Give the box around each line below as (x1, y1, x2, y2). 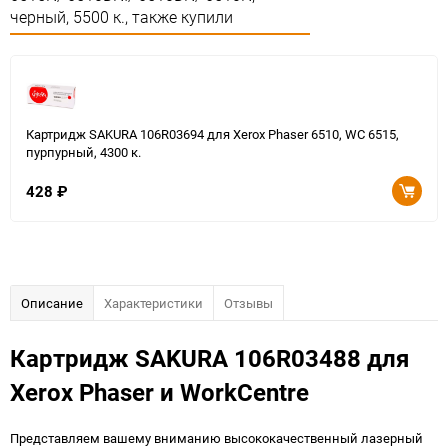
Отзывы (224, 294, 273, 312)
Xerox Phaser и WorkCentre (10, 376, 309, 408)
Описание (21, 294, 83, 312)
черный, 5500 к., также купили (10, 6, 233, 28)
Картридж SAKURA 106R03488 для (10, 342, 409, 374)
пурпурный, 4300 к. (26, 143, 141, 161)
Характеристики (104, 294, 203, 312)
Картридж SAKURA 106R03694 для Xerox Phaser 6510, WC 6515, (26, 125, 399, 143)
